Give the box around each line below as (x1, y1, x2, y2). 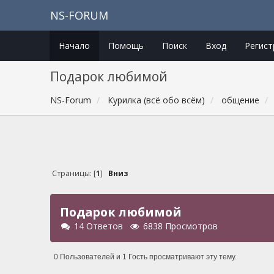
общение (221, 94, 260, 106)
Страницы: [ (51, 168, 96, 179)
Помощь (108, 40, 144, 51)
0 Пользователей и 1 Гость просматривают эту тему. (54, 252, 237, 261)
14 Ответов (74, 220, 124, 232)
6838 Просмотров (143, 220, 218, 232)
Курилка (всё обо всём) (108, 94, 206, 106)
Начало (58, 40, 90, 51)
